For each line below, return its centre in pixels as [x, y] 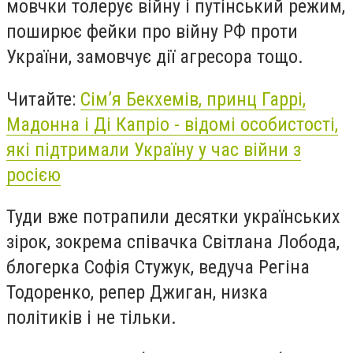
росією [33, 175]
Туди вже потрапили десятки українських [173, 217]
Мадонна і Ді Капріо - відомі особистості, [172, 124]
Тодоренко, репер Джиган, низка [137, 293]
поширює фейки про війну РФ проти [152, 32]
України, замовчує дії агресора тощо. [155, 57]
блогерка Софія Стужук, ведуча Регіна [158, 268]
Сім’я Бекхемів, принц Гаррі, [193, 99]
